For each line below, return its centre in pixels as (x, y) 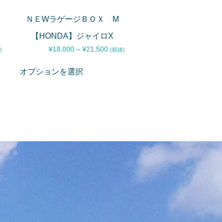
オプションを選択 (52, 72)
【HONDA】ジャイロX (73, 36)
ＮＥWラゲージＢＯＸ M (73, 19)
